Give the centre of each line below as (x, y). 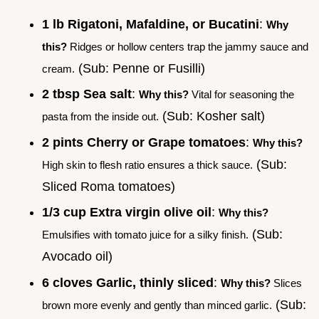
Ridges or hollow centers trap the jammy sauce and (188, 46)
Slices (286, 283)
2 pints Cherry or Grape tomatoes (144, 142)
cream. (58, 68)
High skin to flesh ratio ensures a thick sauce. (147, 164)
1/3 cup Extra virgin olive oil (127, 213)
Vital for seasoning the (241, 95)
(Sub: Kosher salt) (212, 116)
